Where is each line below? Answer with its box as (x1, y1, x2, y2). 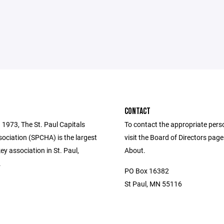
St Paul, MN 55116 (124, 179, 182, 188)
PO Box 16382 (124, 166, 169, 175)
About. (124, 145, 145, 155)
